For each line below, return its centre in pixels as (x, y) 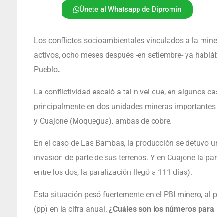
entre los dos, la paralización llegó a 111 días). (113, 172)
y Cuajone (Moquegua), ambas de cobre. (103, 121)
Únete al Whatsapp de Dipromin (130, 9)
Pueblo (46, 69)
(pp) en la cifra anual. (71, 209)
